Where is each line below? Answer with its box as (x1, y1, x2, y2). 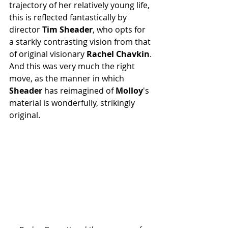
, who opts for (93, 24, 148, 35)
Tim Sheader (42, 24, 93, 35)
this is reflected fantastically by (9, 12, 129, 23)
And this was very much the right (9, 61, 137, 72)
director (9, 24, 42, 35)
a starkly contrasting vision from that (9, 36, 153, 47)
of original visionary (9, 48, 87, 60)
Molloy (116, 85, 143, 96)
